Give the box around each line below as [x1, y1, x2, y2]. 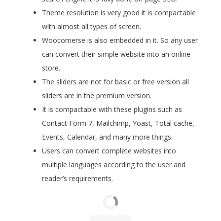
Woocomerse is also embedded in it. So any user [42, 36, 198, 45]
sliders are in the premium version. [42, 91, 151, 101]
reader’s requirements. [42, 174, 113, 184]
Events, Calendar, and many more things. [42, 132, 173, 142]
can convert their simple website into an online [42, 49, 190, 59]
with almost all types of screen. [42, 22, 141, 32]
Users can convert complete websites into [42, 146, 176, 156]
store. [42, 63, 60, 73]
